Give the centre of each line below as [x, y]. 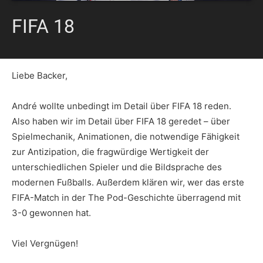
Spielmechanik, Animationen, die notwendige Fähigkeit [126, 137]
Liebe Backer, [40, 76]
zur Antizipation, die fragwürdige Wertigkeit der [110, 152]
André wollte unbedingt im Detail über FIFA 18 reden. [122, 106]
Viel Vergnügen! [45, 244]
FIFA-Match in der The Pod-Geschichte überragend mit [126, 198]
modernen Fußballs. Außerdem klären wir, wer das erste [128, 183]
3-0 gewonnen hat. [51, 213]
